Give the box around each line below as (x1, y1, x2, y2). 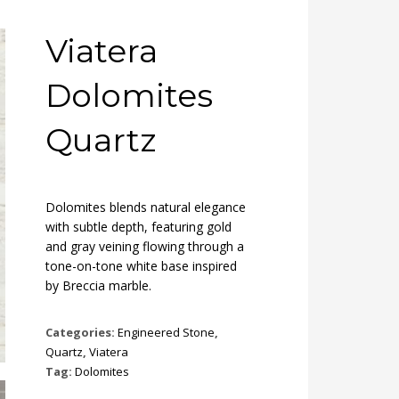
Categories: (45, 324, 118, 340)
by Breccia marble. (45, 277, 151, 294)
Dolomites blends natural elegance (45, 199, 246, 216)
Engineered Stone (118, 324, 215, 340)
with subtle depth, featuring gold (45, 218, 232, 235)
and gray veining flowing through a (45, 238, 244, 255)
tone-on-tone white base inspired (45, 257, 237, 274)
